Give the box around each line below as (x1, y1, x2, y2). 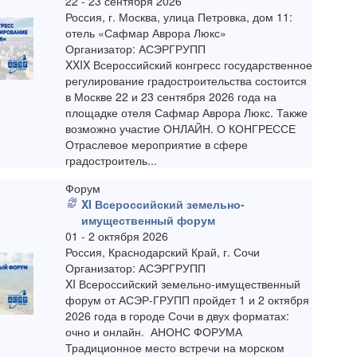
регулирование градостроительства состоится (65, 73, 308, 89)
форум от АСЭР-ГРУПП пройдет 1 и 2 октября (65, 292, 310, 308)
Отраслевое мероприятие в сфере (65, 136, 249, 153)
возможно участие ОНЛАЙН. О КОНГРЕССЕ (65, 120, 296, 137)
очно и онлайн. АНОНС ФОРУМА (65, 324, 243, 340)
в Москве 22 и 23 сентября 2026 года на (65, 88, 277, 105)
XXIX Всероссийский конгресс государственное (65, 57, 313, 73)
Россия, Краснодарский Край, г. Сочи (65, 244, 261, 261)
